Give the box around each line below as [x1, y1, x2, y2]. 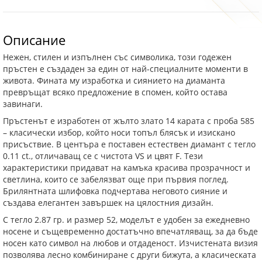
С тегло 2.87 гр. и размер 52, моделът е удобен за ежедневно [3, 214, 250, 225]
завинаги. [3, 98, 43, 109]
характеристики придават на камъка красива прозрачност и [3, 162, 250, 173]
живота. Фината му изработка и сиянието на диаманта [3, 75, 225, 86]
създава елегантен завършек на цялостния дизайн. [3, 197, 213, 208]
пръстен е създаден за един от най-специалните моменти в [3, 63, 248, 74]
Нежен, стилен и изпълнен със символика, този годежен [3, 51, 232, 63]
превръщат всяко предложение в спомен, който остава [3, 87, 227, 98]
